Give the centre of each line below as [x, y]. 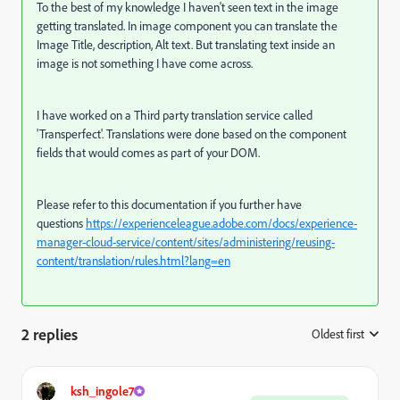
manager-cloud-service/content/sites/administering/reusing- [186, 242]
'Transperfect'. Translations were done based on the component [192, 133]
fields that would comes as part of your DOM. [150, 152]
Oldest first [338, 333]
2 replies [50, 334]
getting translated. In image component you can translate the [187, 25]
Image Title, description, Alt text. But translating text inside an [186, 44]
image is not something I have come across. [146, 63]
